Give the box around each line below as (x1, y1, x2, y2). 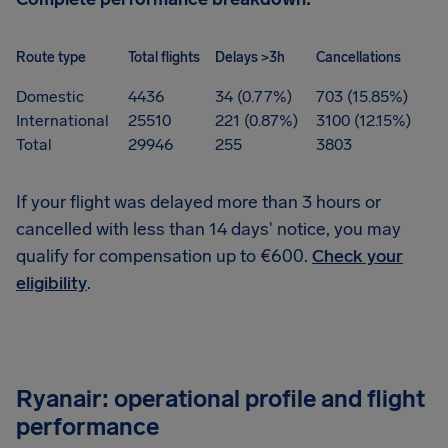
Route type (16, 48, 86, 66)
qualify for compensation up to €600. (16, 245, 312, 268)
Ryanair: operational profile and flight (16, 384, 425, 414)
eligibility (16, 272, 87, 295)
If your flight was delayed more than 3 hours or (16, 191, 381, 214)
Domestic (16, 87, 84, 107)
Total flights (128, 48, 200, 66)
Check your (312, 245, 403, 268)
